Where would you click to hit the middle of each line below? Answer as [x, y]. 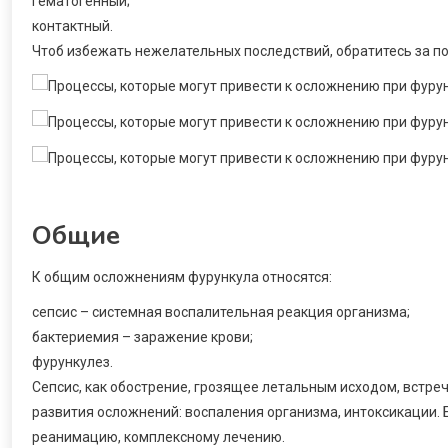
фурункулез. [72, 361]
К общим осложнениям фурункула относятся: [182, 276]
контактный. [72, 25]
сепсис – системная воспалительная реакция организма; [221, 311]
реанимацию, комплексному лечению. [158, 436]
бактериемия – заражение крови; [142, 336]
